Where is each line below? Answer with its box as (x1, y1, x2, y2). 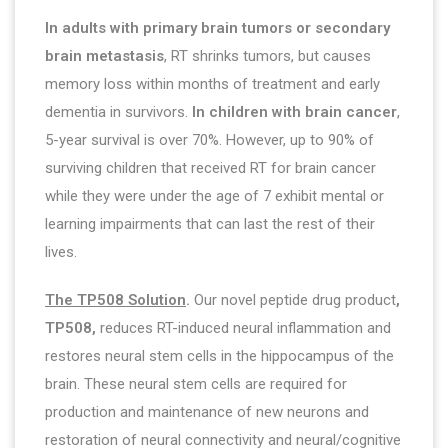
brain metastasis (45, 46, 164, 65)
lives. (45, 242, 77, 261)
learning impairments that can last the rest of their (45, 214, 375, 233)
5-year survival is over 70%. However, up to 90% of (45, 130, 374, 149)
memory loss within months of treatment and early (45, 74, 380, 93)
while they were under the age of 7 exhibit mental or (45, 186, 384, 205)
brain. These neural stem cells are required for (45, 374, 347, 393)
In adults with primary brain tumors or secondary (45, 18, 390, 37)
